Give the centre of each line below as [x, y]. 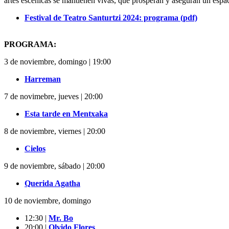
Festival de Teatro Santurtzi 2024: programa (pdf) [111, 17]
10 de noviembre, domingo [48, 200]
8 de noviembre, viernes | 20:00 [55, 131]
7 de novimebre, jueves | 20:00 [53, 96]
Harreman [43, 79]
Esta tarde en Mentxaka [66, 113]
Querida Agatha [52, 183]
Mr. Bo [61, 218]
